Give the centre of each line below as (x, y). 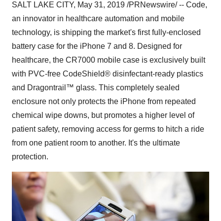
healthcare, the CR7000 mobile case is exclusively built (109, 60)
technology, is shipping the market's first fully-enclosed (106, 32)
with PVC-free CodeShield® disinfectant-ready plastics (108, 74)
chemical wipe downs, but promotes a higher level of (103, 115)
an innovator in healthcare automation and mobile (98, 18)
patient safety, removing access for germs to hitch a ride (108, 129)
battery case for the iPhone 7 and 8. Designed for (97, 46)
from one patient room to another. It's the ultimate (96, 143)
